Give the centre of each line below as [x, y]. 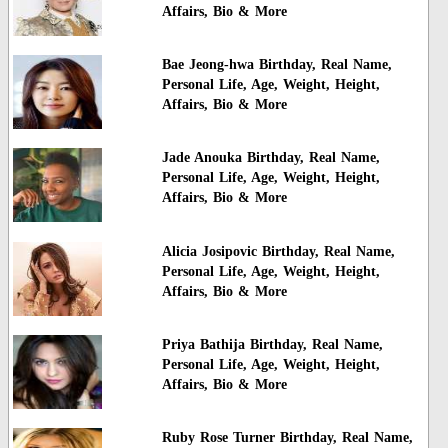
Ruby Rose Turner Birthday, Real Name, [287, 438]
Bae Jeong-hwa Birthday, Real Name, [276, 64]
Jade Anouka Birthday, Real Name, [270, 158]
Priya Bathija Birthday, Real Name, [272, 345]
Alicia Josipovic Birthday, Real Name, [278, 251]
